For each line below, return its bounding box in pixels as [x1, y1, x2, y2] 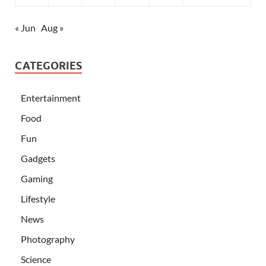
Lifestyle [21, 192, 55, 204]
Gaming [21, 172, 53, 184]
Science [21, 253, 51, 265]
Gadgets [21, 152, 55, 164]
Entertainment [21, 91, 81, 103]
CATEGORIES [15, 59, 82, 72]
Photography [21, 233, 75, 245]
